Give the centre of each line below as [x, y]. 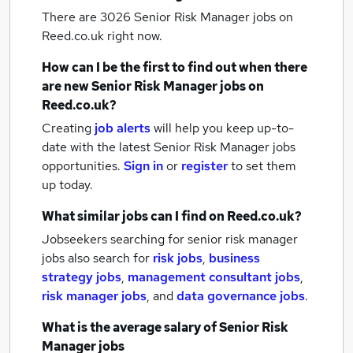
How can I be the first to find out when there [175, 67]
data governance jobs [241, 296]
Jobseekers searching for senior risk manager [170, 239]
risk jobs [178, 258]
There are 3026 [88, 17]
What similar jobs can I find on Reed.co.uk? [172, 216]
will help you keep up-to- [224, 128]
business [234, 258]
